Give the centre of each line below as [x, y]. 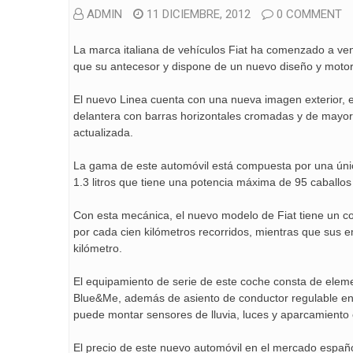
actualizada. [103, 132]
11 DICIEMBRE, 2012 [199, 14]
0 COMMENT [309, 14]
